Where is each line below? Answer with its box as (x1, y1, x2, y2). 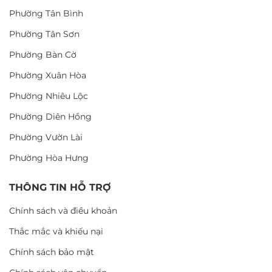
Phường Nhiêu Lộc (9, 90, 88, 101)
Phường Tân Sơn (9, 28, 80, 39)
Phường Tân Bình (9, 7, 83, 19)
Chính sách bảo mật (9, 246, 94, 257)
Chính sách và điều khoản (9, 205, 117, 216)
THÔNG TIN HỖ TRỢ (9, 181, 111, 193)
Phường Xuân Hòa (9, 69, 86, 81)
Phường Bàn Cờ (9, 49, 76, 60)
